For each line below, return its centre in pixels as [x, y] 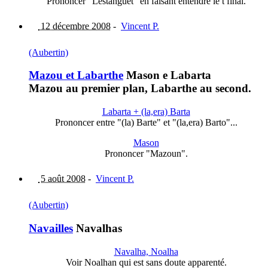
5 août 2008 [62, 179]
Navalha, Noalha [146, 251]
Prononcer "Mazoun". [146, 154]
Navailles [51, 228]
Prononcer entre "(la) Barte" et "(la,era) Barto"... [146, 123]
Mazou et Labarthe [76, 75]
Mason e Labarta [167, 75]
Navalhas [98, 228]
